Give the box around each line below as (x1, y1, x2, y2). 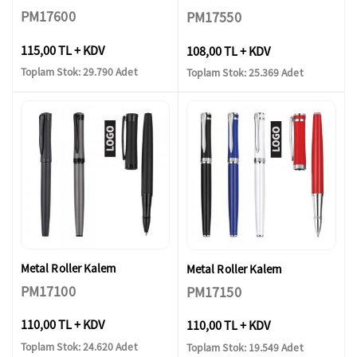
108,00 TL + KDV (186, 42, 270, 59)
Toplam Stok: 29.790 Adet (21, 65, 138, 80)
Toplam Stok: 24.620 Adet (21, 339, 138, 354)
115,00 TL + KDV (21, 41, 104, 58)
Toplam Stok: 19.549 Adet (186, 340, 304, 355)
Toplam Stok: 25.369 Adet (186, 66, 304, 80)
